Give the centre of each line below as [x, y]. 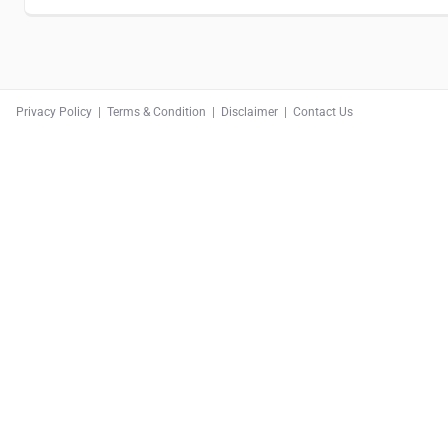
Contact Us [323, 111]
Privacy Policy [54, 111]
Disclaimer [249, 111]
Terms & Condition [156, 111]
